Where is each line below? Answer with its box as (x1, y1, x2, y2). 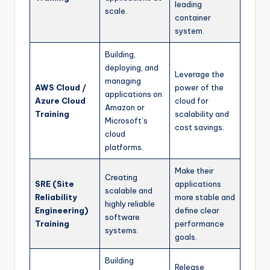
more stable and (175, 192, 235, 202)
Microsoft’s (105, 116, 148, 126)
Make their (175, 166, 214, 176)
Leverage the (175, 69, 224, 80)
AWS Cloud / (35, 83, 86, 93)
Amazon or (105, 102, 145, 113)
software (105, 212, 140, 222)
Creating (105, 172, 137, 183)
